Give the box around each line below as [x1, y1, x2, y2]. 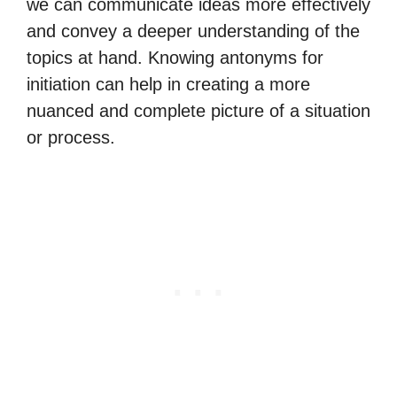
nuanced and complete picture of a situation [27, 101, 370, 121]
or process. [27, 128, 115, 147]
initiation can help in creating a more [27, 74, 310, 94]
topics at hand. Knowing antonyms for [27, 48, 323, 67]
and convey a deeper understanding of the [27, 21, 360, 41]
